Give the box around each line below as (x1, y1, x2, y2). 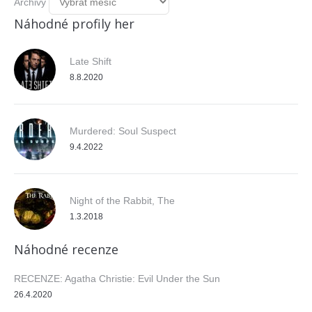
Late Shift (70, 56, 111, 67)
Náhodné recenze (14, 241, 118, 258)
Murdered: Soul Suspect (70, 125, 176, 136)
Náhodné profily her (14, 15, 134, 32)
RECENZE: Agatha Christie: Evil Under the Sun (14, 273, 220, 284)
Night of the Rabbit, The (70, 195, 175, 206)
